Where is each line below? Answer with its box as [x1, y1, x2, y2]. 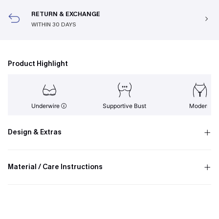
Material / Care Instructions [8, 162, 103, 172]
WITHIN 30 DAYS [31, 21, 76, 28]
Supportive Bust [103, 102, 147, 109]
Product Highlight [8, 59, 68, 68]
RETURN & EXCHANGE [31, 10, 100, 18]
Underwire [31, 102, 62, 109]
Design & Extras [8, 128, 62, 137]
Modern [189, 102, 211, 109]
